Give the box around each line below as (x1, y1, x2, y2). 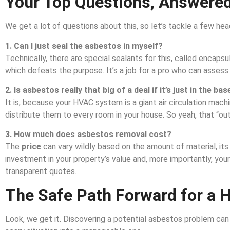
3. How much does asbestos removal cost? (5, 129, 171, 140)
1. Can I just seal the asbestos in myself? (5, 41, 163, 51)
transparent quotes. (5, 166, 76, 177)
